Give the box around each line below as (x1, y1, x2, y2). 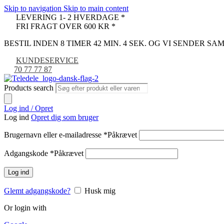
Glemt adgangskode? (4, 186, 70, 195)
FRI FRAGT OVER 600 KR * (14, 22, 115, 30)
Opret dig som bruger (31, 113, 98, 121)
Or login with (4, 203, 46, 212)
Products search (4, 83, 55, 92)
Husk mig (84, 186, 115, 195)
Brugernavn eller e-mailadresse (4, 130, 103, 139)
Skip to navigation (4, 4, 63, 12)
